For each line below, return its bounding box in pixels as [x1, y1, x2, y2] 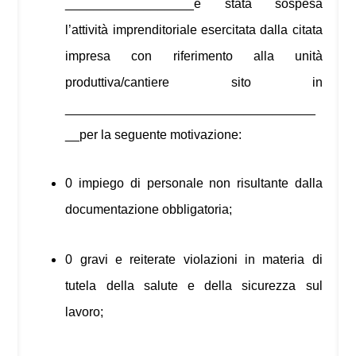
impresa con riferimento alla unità [65, 49, 323, 64]
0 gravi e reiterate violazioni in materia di [65, 253, 323, 267]
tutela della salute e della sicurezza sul [65, 279, 323, 293]
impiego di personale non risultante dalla [79, 176, 323, 191]
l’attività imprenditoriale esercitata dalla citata [65, 23, 323, 37]
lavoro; [65, 305, 104, 319]
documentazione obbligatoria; [65, 203, 233, 217]
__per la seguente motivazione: [65, 128, 242, 142]
